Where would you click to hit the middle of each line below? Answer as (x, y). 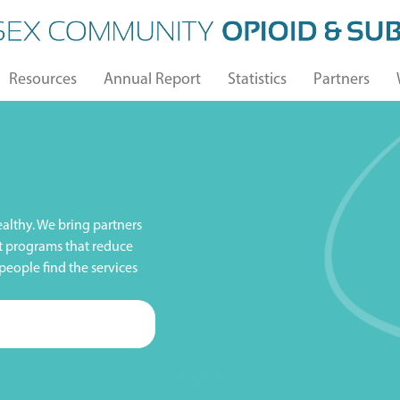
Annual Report (152, 78)
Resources (43, 78)
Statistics (257, 78)
